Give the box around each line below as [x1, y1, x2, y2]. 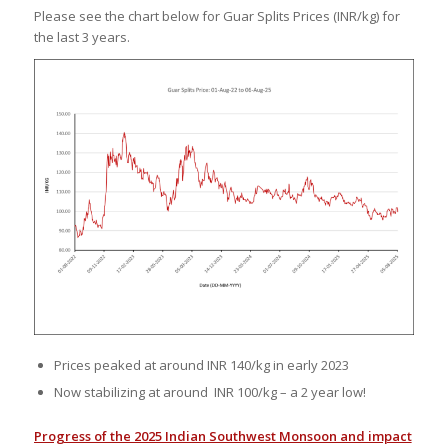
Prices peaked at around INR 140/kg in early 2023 [53, 356, 349, 375]
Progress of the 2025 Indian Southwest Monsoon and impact [33, 427, 412, 446]
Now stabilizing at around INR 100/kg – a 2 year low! [53, 383, 366, 402]
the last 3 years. [33, 28, 130, 47]
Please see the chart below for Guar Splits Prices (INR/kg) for [33, 7, 400, 26]
